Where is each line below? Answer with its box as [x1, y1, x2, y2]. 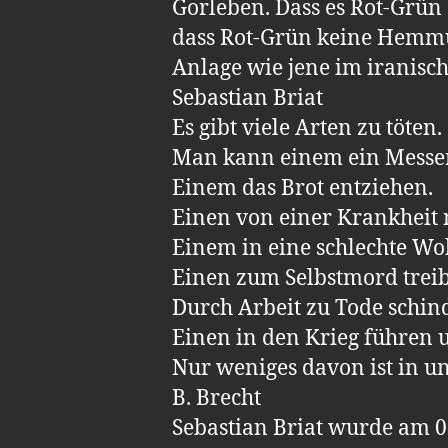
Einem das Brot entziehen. [172, 174, 433, 202]
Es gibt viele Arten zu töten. [172, 114, 442, 142]
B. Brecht [172, 384, 261, 412]
